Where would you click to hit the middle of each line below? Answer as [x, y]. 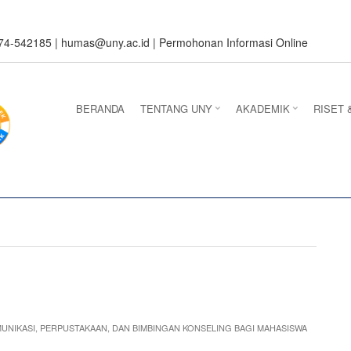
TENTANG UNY [176, 109]
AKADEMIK [262, 109]
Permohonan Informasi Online [233, 42]
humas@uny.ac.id [105, 42]
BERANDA [100, 109]
